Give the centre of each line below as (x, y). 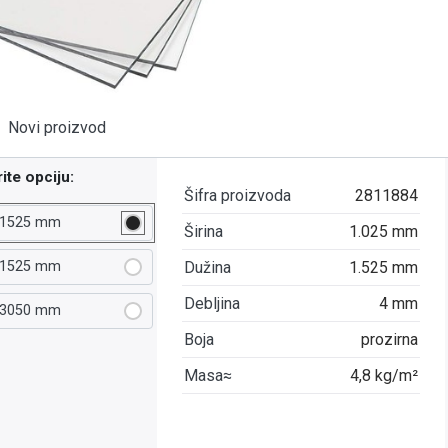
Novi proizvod (57, 127)
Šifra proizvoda (238, 195)
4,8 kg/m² (384, 375)
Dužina (208, 267)
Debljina (212, 303)
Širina (204, 231)
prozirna (390, 339)
